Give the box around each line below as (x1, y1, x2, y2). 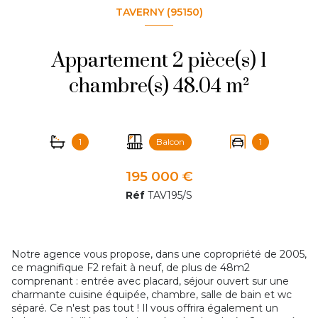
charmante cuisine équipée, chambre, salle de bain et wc (11, 288, 292, 302)
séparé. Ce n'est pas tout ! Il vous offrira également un (11, 302, 278, 315)
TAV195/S (148, 189, 192, 202)
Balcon (156, 136, 185, 148)
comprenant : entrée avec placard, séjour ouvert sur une (11, 275, 289, 288)
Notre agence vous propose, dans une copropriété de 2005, (11, 248, 307, 261)
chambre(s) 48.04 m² (225, 74, 250, 99)
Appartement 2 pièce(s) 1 (51, 48, 172, 74)
